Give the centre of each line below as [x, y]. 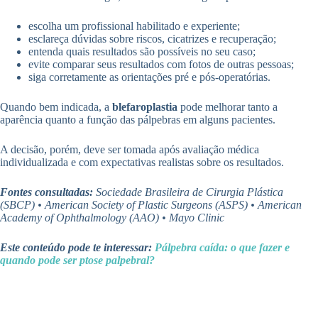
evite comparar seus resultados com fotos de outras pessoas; [161, 64]
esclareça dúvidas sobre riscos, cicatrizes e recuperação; [152, 38]
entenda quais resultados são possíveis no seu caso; [142, 51]
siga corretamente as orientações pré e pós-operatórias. [149, 77]
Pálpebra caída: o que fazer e [222, 247]
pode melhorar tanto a [227, 106]
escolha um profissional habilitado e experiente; [134, 26]
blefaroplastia [145, 106]
